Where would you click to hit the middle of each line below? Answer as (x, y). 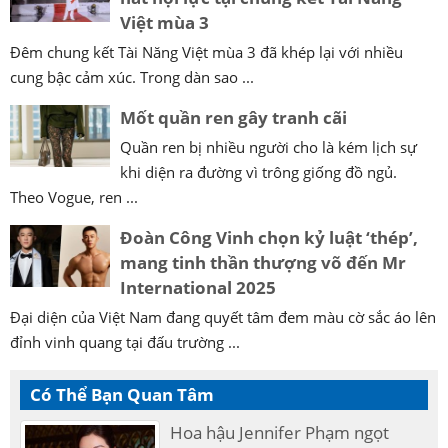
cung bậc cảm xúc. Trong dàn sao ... (132, 77)
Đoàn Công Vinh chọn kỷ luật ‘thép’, (269, 238)
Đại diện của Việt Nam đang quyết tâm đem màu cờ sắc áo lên (223, 317)
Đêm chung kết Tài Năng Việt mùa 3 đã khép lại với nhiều (206, 52)
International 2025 (198, 288)
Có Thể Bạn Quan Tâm (122, 395)
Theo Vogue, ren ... (74, 197)
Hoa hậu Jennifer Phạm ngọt (280, 433)
